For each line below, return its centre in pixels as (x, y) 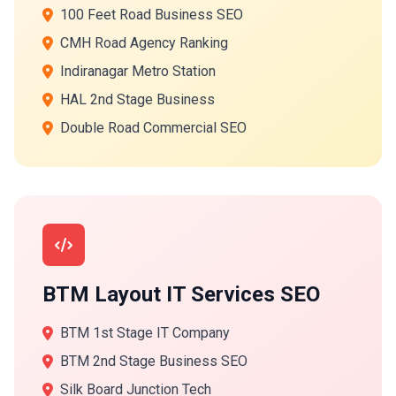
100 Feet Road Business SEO (152, 15)
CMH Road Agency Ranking (144, 43)
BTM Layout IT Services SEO (181, 294)
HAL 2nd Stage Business (137, 99)
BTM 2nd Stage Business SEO (154, 361)
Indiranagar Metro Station (138, 71)
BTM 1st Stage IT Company (145, 333)
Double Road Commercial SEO (153, 128)
